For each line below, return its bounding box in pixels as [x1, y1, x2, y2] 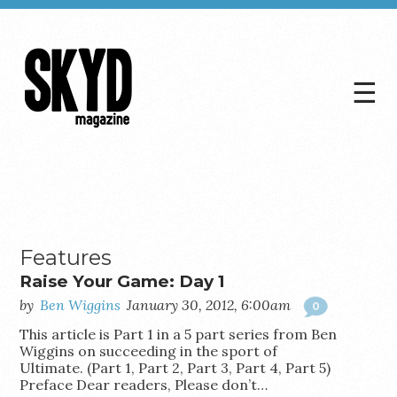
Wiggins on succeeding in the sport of [19, 342, 278, 360]
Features [19, 245, 113, 270]
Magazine [19, 156, 123, 182]
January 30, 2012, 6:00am [127, 296, 292, 314]
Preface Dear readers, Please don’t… [19, 376, 269, 393]
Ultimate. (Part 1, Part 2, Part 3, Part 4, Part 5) [19, 359, 331, 377]
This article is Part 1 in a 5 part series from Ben [19, 325, 338, 343]
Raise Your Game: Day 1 [19, 271, 226, 292]
